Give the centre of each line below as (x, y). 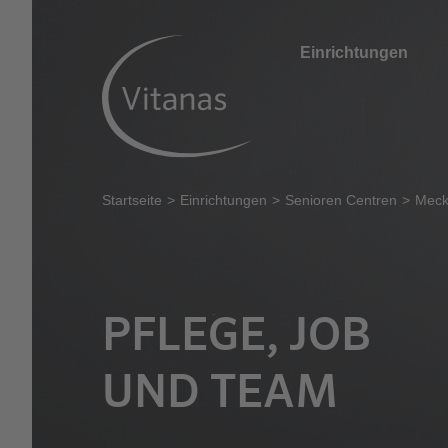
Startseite (132, 200)
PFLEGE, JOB (236, 334)
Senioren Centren (341, 200)
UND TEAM (220, 391)
